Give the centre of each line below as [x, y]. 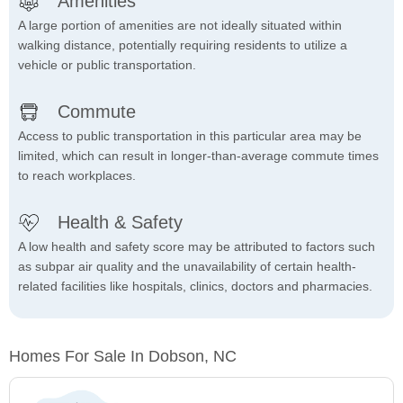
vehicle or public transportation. [107, 65]
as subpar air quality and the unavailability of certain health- [187, 267]
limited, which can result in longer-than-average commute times [198, 156]
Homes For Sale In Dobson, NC [123, 357]
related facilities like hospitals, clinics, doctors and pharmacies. [195, 287]
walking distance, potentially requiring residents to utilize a [183, 45]
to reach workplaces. [77, 176]
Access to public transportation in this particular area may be [190, 136]
